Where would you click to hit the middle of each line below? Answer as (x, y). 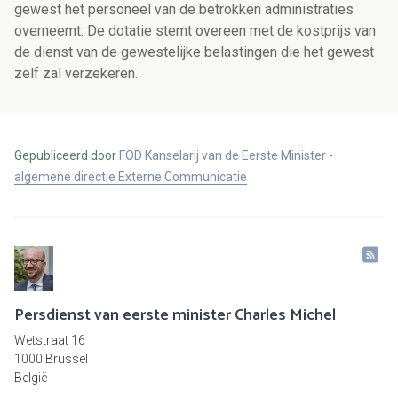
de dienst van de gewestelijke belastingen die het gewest (194, 52)
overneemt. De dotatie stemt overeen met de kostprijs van (195, 31)
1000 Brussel (51, 359)
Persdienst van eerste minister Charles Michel (175, 316)
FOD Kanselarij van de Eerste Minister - (226, 156)
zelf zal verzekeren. (78, 74)
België (31, 378)
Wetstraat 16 (50, 341)
